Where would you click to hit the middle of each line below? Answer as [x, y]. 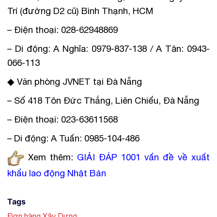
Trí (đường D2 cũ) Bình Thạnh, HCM [80, 10]
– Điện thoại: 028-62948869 [62, 29]
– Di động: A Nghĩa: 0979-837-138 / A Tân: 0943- [108, 48]
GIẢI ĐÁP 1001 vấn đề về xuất [143, 157]
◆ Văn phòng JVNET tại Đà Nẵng [75, 81]
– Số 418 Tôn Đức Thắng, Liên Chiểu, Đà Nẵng [103, 100]
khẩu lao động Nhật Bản [57, 173]
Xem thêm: [53, 157]
